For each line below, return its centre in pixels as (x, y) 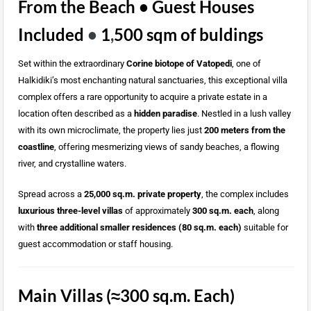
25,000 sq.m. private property (142, 194)
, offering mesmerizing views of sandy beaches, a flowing (166, 147)
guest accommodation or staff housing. (95, 244)
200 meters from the (244, 131)
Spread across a (51, 194)
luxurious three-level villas (70, 211)
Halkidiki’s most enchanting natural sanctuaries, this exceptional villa (152, 81)
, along (266, 211)
